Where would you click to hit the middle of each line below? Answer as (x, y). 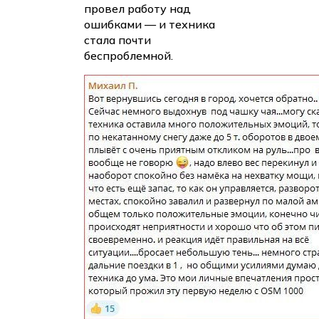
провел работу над (137, 9)
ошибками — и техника (150, 25)
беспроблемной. (129, 56)
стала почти (117, 40)
